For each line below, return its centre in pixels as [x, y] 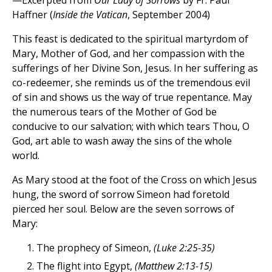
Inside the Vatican [90, 15]
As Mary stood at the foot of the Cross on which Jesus [134, 180]
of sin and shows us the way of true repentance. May [132, 97]
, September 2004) [169, 15]
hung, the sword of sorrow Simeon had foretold [121, 195]
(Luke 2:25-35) [184, 248]
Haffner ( [32, 15]
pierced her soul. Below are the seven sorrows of [123, 209]
